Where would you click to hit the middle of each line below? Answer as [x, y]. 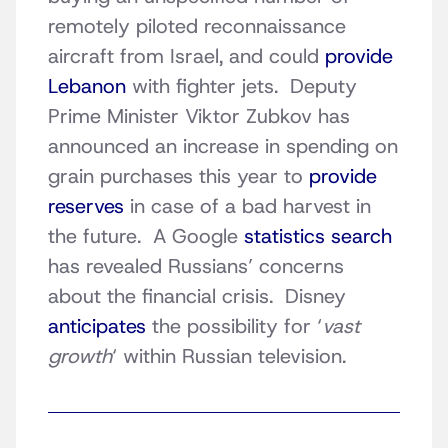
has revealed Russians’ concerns [196, 266]
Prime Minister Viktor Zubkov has [199, 116]
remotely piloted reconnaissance [197, 26]
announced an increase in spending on [223, 146]
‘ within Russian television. [229, 356]
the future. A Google [146, 236]
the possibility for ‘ [234, 326]
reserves [86, 206]
